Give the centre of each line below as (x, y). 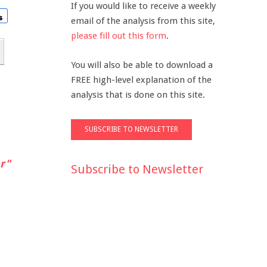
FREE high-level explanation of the (141, 80)
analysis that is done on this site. (138, 94)
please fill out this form (119, 36)
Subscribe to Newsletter (137, 169)
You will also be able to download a (142, 65)
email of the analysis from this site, (143, 21)
